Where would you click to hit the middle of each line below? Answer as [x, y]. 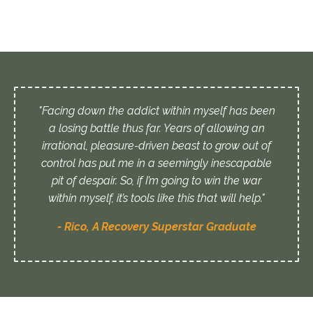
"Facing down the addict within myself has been [156, 111]
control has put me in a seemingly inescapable [156, 163]
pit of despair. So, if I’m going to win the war [156, 181]
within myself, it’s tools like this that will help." [156, 198]
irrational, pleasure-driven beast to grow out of [156, 146]
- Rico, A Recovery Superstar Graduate [156, 227]
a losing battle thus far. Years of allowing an [156, 129]
